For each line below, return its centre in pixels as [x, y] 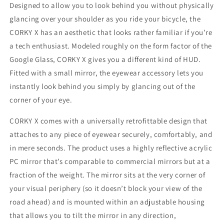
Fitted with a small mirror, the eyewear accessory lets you [106, 72]
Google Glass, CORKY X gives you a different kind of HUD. [105, 59]
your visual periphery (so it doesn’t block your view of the [106, 188]
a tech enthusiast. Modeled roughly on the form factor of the [111, 45]
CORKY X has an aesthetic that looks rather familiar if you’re [111, 32]
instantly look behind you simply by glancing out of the [103, 86]
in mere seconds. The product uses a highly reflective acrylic [111, 147]
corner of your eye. [41, 99]
